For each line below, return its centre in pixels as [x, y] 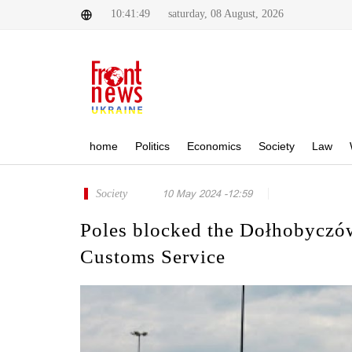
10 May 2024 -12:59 [207, 194]
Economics [214, 146]
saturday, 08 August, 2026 [226, 14]
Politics [152, 146]
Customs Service [153, 257]
